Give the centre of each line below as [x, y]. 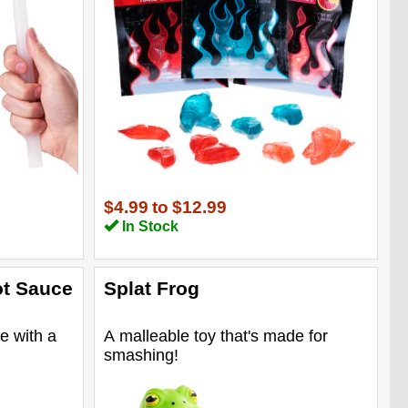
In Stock [148, 226]
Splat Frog [151, 288]
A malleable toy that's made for [215, 336]
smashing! [141, 355]
